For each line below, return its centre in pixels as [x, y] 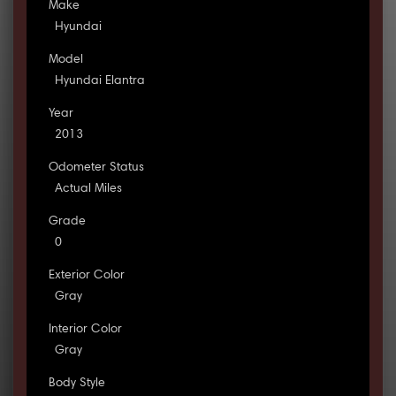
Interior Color [85, 330]
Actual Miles [88, 190]
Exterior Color [86, 276]
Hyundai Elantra [99, 82]
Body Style [76, 384]
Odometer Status [96, 168]
